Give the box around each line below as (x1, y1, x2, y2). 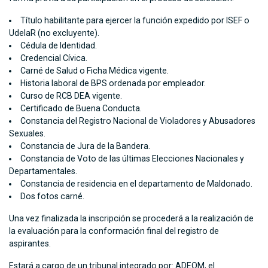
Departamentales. (9, 166, 77, 176)
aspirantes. (9, 239, 51, 249)
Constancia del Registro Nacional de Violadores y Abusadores (20, 116, 256, 126)
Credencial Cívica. (20, 53, 88, 63)
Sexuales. (9, 129, 45, 139)
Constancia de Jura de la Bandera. (20, 141, 151, 151)
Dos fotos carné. (20, 191, 87, 202)
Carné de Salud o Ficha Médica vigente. (20, 66, 169, 76)
